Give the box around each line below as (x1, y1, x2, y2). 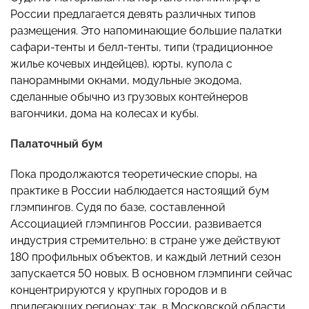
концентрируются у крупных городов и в (10, 283, 227, 297)
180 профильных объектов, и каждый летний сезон (10, 250, 281, 264)
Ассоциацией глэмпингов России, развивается (10, 217, 261, 231)
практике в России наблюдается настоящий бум (10, 184, 269, 198)
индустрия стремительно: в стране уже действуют (10, 234, 281, 248)
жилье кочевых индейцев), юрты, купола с (10, 57, 232, 71)
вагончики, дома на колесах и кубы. (10, 107, 199, 121)
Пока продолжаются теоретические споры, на (10, 168, 257, 181)
